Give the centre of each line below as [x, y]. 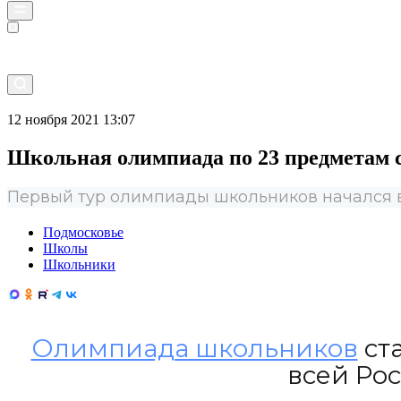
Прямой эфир [66, 102]
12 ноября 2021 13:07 [71, 120]
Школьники [79, 264]
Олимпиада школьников [194, 348]
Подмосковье [83, 232]
